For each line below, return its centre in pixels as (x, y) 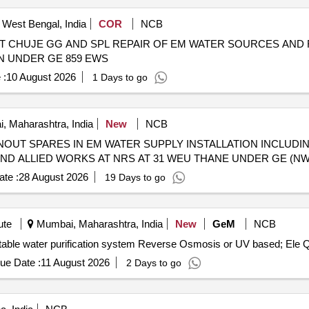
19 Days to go (135, 177)
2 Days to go (153, 263)
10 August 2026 (41, 77)
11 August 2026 (75, 262)
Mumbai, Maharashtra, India (98, 224)
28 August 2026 (53, 177)
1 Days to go (120, 77)
